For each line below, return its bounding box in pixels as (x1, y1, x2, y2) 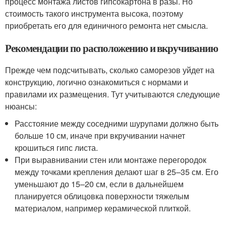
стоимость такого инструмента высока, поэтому (5, 7, 183, 19)
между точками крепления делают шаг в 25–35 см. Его (15, 165, 219, 178)
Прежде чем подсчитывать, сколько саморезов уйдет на (5, 64, 214, 76)
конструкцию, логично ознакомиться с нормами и (5, 76, 188, 88)
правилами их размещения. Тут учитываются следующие (5, 88, 220, 100)
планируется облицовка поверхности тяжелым (15, 190, 190, 202)
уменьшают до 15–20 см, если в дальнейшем (15, 178, 184, 190)
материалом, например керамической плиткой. (15, 202, 191, 214)
